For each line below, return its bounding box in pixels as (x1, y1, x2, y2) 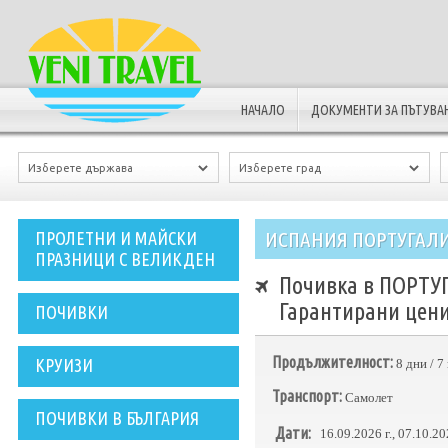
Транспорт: (272, 387, 342, 405)
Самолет (342, 390, 393, 405)
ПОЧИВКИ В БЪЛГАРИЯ (35, 408, 199, 428)
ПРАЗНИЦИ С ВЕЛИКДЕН (35, 249, 215, 269)
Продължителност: (272, 353, 393, 371)
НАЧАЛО (241, 102, 285, 118)
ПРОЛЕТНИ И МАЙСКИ (35, 228, 197, 248)
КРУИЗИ (35, 355, 93, 375)
